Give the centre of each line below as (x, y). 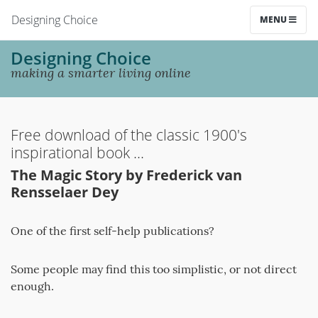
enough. (32, 286)
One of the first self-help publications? (113, 231)
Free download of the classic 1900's (129, 135)
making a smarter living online (101, 72)
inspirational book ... (77, 152)
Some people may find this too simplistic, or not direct (154, 269)
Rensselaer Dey (65, 192)
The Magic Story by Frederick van (126, 175)
